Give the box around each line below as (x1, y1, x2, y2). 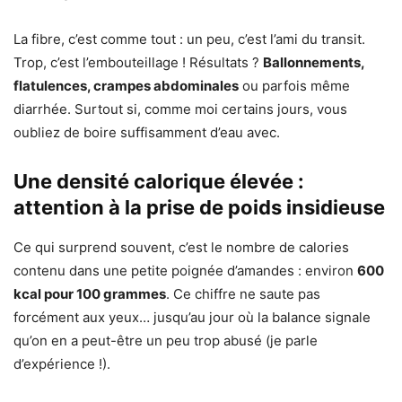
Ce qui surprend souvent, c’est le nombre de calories (13, 238, 349, 256)
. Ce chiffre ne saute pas (166, 284, 320, 302)
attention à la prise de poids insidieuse (13, 195, 385, 219)
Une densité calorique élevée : (13, 169, 304, 193)
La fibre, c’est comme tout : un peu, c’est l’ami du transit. (13, 30, 365, 48)
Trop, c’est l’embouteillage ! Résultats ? (13, 53, 263, 71)
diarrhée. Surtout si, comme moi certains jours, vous (13, 100, 347, 118)
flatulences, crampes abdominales (13, 76, 239, 94)
